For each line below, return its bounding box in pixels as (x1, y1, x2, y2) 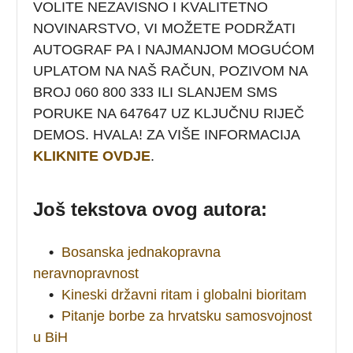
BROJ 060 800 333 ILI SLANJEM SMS (33, 84, 278, 100)
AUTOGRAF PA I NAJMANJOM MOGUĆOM (33, 41, 315, 58)
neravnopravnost (33, 265, 139, 281)
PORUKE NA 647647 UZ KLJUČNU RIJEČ (33, 105, 305, 121)
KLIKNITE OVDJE (33, 147, 151, 164)
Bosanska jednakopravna (61, 243, 221, 260)
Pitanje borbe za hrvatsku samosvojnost (61, 307, 313, 324)
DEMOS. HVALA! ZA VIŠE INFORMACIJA (33, 126, 300, 143)
